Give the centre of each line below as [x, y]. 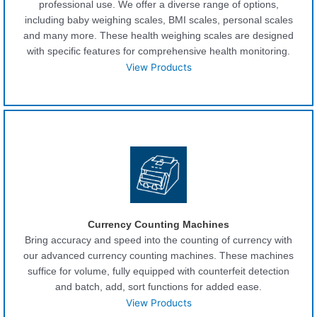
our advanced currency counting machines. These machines [158, 256]
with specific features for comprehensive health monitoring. [158, 52]
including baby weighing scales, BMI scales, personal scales [158, 21]
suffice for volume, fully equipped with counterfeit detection [158, 272]
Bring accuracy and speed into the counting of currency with [158, 241]
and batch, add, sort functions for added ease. [158, 287]
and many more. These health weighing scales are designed [158, 36]
